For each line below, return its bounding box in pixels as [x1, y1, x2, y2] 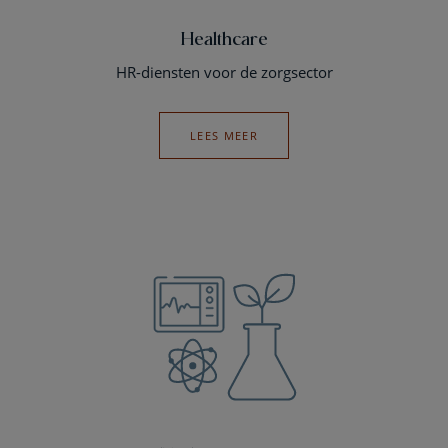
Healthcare [180, 26, 268, 50]
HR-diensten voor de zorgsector [115, 62, 333, 82]
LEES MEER [189, 128, 259, 143]
